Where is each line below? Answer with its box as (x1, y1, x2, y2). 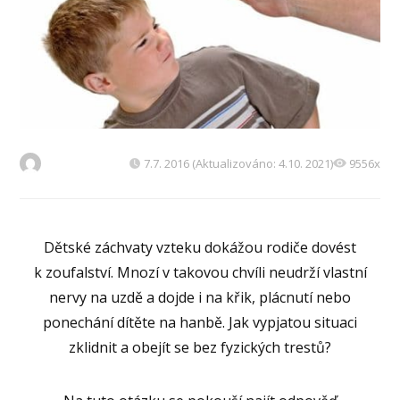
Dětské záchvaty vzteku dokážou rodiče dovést (44, 237, 356, 257)
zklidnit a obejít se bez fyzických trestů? (69, 337, 331, 357)
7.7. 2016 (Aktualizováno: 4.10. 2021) (143, 154, 333, 171)
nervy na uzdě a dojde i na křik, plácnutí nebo (49, 287, 351, 307)
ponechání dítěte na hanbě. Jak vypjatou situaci (43, 312, 357, 332)
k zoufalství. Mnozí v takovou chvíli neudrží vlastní (33, 262, 367, 282)
